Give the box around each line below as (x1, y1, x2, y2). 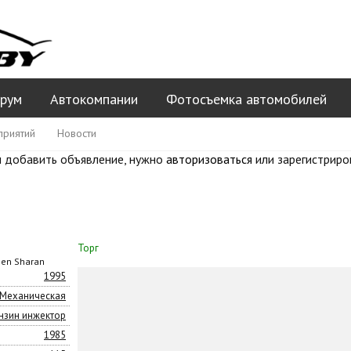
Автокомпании (50, 90, 138, 108)
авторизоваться (166, 151, 252, 167)
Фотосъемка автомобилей (166, 90, 327, 108)
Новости (57, 126, 96, 140)
